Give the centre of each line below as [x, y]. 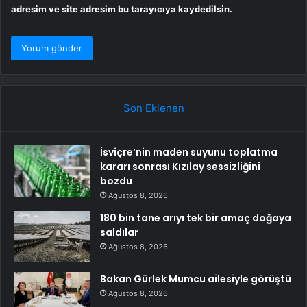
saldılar [119, 233]
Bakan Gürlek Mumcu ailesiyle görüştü [196, 279]
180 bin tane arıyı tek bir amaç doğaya [196, 218]
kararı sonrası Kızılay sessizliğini [180, 167]
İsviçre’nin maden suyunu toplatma [189, 152]
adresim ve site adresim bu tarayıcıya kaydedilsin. [122, 9]
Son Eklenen [153, 108]
